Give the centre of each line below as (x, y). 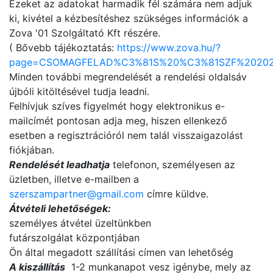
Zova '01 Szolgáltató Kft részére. (85, 33)
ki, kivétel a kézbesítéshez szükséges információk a (129, 18)
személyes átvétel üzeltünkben (80, 223)
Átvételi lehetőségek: (60, 208)
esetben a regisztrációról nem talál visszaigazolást (126, 135)
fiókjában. (32, 150)
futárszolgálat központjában (74, 238)
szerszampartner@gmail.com (76, 194)
